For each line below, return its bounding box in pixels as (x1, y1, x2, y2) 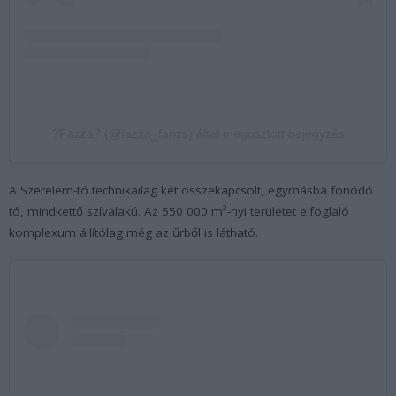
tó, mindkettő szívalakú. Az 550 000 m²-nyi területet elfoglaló (9, 202, 349, 219)
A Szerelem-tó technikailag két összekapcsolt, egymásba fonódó (9, 181, 373, 198)
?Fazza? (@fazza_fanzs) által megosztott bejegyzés (51, 126, 345, 141)
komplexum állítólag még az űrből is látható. (9, 224, 258, 240)
